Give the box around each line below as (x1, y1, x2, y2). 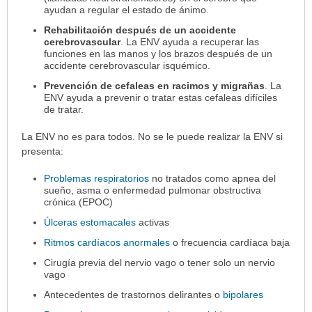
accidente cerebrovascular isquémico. (44, 60, 211, 72)
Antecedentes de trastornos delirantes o (44, 289, 224, 301)
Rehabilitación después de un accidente (44, 24, 237, 36)
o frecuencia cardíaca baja (170, 237, 290, 249)
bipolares (223, 289, 264, 301)
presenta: (21, 146, 63, 157)
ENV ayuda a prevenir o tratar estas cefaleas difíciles (44, 92, 278, 104)
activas (136, 217, 170, 228)
